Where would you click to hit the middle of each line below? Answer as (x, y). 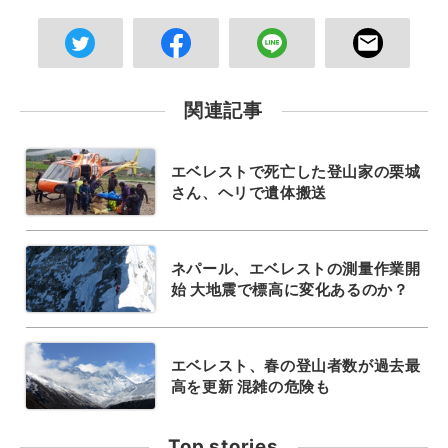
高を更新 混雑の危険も (250, 387)
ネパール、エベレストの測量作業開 (295, 269)
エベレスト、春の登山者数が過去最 (295, 366)
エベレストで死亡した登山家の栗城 (295, 172)
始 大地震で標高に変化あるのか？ (289, 290)
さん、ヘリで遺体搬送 (248, 193)
